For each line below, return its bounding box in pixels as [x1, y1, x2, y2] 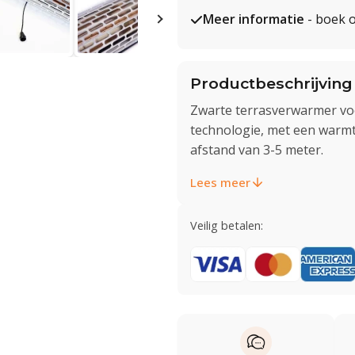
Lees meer [190, 174, 250, 190]
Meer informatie [203, 10, 304, 28]
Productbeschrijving [190, 74, 353, 93]
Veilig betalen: [190, 217, 263, 233]
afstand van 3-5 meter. [190, 140, 323, 158]
